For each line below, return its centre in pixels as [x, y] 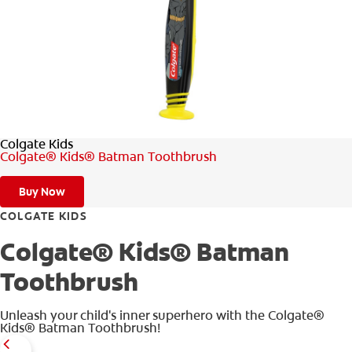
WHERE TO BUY [286, 77]
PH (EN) [306, 112]
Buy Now [42, 192]
